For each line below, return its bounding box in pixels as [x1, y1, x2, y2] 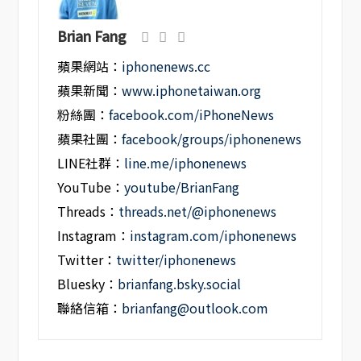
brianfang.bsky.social [118, 274, 242, 293]
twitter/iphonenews [116, 250, 237, 269]
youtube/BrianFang [124, 177, 240, 197]
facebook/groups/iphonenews [122, 129, 302, 148]
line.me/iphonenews [124, 153, 247, 172]
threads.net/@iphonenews [118, 201, 277, 221]
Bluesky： [57, 274, 118, 293]
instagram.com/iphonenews [130, 226, 297, 245]
